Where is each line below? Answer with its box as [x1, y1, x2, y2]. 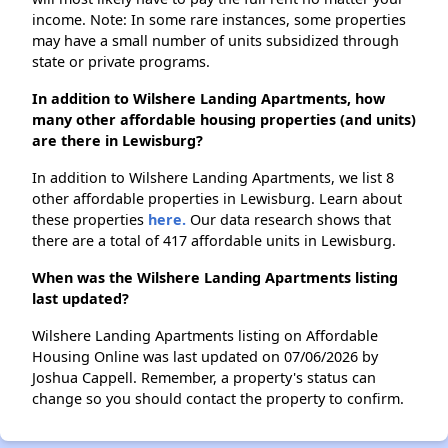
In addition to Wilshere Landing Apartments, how [32, 89, 385, 109]
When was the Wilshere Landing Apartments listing [32, 268, 398, 288]
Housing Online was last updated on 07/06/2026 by [32, 347, 378, 367]
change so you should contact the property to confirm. [32, 389, 404, 409]
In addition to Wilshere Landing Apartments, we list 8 [32, 168, 394, 188]
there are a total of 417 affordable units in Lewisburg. [32, 231, 396, 251]
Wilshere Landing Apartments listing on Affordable [32, 326, 378, 346]
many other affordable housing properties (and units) [32, 110, 416, 130]
